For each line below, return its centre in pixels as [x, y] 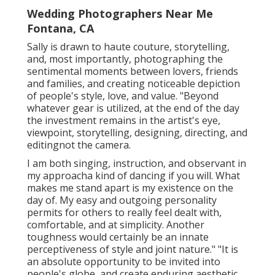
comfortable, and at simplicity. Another [116, 224]
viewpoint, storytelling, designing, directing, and [137, 132]
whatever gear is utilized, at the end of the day [133, 108]
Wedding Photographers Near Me [120, 13]
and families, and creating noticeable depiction [134, 83]
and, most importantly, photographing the [125, 59]
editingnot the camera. [79, 145]
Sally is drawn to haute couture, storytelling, [128, 46]
